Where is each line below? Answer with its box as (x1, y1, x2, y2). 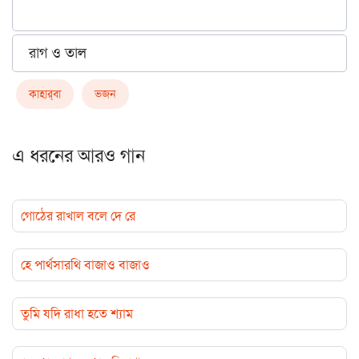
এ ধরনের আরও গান (12, 144, 145, 168)
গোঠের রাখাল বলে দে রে (21, 208, 135, 225)
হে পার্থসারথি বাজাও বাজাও (21, 256, 150, 274)
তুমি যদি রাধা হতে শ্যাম (21, 305, 133, 323)
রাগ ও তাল (29, 43, 87, 63)
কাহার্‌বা (29, 87, 61, 102)
